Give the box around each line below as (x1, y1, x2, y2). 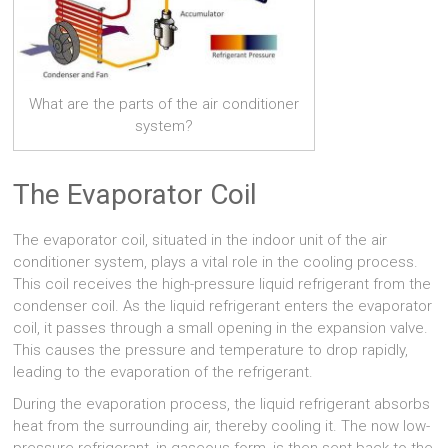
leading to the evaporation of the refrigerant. (13, 363, 314, 382)
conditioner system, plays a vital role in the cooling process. (13, 253, 419, 272)
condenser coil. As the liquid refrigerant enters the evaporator (13, 297, 433, 316)
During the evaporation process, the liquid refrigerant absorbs (13, 395, 431, 414)
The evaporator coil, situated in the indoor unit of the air (13, 231, 388, 250)
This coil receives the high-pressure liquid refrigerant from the (13, 275, 432, 294)
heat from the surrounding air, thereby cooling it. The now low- (13, 417, 431, 436)
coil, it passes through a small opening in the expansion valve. (13, 319, 429, 338)
